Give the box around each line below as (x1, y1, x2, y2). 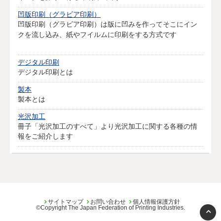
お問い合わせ (90, 198, 126, 205)
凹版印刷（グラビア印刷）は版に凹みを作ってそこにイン (18, 19, 198, 29)
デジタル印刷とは (18, 68, 74, 76)
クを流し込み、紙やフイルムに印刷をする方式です (18, 30, 177, 39)
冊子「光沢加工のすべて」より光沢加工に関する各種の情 (18, 122, 198, 130)
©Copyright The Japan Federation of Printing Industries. (36, 204, 185, 211)
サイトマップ (48, 198, 83, 205)
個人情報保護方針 (133, 198, 180, 205)
